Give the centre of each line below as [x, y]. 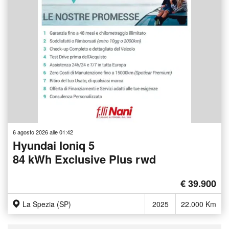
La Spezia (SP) [47, 204]
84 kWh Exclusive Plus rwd [84, 159]
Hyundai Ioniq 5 [54, 145]
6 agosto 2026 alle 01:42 [43, 132]
